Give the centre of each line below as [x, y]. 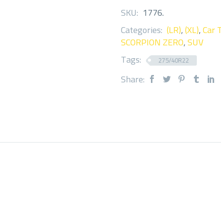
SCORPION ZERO [152, 42]
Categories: [143, 30]
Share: [133, 79]
